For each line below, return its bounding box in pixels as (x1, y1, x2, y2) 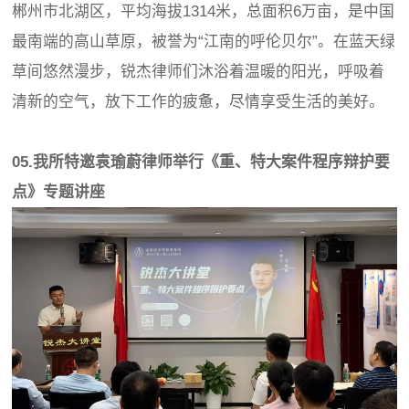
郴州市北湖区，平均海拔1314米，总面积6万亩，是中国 (12, 2, 395, 20)
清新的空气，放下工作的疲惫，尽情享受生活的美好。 (12, 92, 385, 110)
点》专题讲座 (12, 183, 106, 201)
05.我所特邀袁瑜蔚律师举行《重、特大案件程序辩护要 (12, 152, 391, 171)
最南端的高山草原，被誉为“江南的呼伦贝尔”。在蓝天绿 (12, 32, 396, 50)
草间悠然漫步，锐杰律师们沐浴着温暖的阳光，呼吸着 (12, 62, 385, 80)
